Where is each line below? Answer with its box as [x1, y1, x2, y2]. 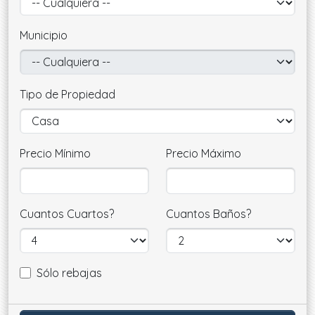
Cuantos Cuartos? [20, 207, 114, 221]
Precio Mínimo [20, 146, 91, 160]
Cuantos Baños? [166, 207, 251, 221]
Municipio [20, 28, 67, 42]
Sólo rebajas [37, 266, 102, 280]
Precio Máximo [166, 146, 241, 160]
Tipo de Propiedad [20, 87, 115, 101]
